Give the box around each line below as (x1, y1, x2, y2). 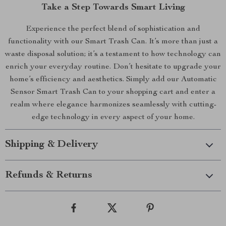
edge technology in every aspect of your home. (31, 114, 195, 122)
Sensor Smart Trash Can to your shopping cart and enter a (11, 88, 215, 96)
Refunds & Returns (5, 171, 92, 181)
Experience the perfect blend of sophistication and (26, 25, 200, 33)
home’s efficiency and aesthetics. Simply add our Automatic (9, 76, 217, 84)
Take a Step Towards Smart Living (41, 3, 185, 12)
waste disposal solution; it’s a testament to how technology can (5, 50, 221, 59)
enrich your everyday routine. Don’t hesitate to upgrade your (5, 63, 221, 71)
